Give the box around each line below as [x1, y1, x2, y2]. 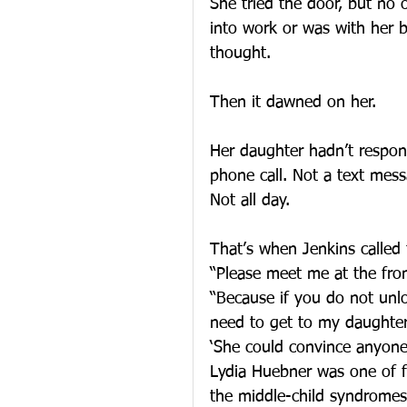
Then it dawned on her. [210, 94, 376, 111]
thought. [210, 45, 271, 62]
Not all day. [210, 193, 290, 209]
